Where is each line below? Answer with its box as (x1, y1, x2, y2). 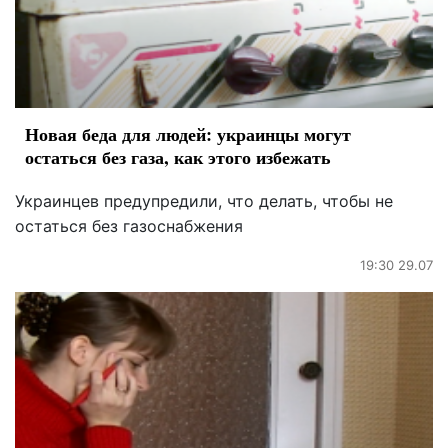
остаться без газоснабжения (15, 216, 243, 237)
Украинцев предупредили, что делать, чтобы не (15, 191, 393, 212)
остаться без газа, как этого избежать (25, 144, 331, 171)
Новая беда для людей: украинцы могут (25, 121, 351, 148)
